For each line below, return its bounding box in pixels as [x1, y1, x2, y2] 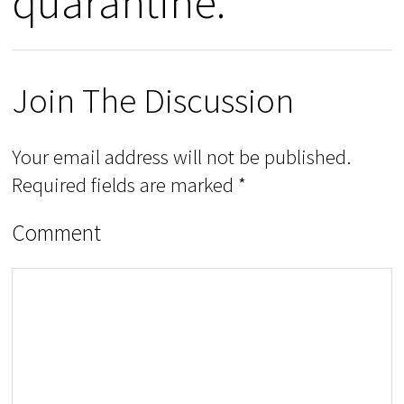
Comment [12, 217, 102, 247]
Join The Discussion [12, 78, 295, 123]
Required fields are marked [12, 170, 239, 197]
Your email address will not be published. [12, 142, 352, 170]
